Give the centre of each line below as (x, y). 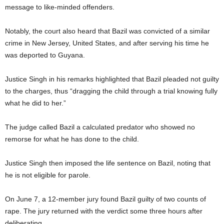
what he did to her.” (35, 103)
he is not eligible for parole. (48, 175)
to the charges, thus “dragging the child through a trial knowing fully (111, 91)
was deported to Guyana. (45, 55)
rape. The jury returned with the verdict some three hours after (104, 211)
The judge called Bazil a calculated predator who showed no (100, 127)
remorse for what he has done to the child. (72, 139)
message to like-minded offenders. (60, 7)
